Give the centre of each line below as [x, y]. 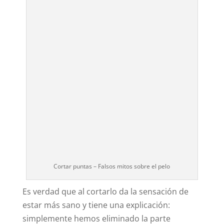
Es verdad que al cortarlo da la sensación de [105, 192]
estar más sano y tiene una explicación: [96, 205]
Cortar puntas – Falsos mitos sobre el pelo [112, 166]
